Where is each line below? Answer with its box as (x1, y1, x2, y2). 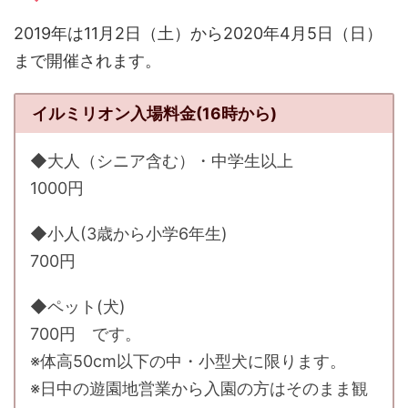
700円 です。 (30, 323, 141, 343)
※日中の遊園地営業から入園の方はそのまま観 (30, 378, 368, 398)
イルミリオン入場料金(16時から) (31, 103, 277, 123)
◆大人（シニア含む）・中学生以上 (30, 150, 293, 170)
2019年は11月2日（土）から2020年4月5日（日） (14, 24, 382, 43)
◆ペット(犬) (30, 296, 126, 316)
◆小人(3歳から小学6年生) (30, 223, 228, 243)
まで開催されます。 (14, 51, 161, 70)
